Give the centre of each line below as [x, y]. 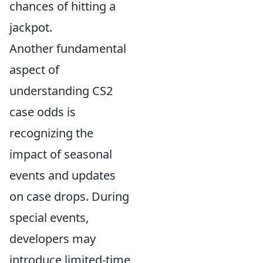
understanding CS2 [61, 91]
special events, [49, 218]
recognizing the [51, 133]
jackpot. [31, 27]
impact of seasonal [61, 154]
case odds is [43, 112]
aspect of [34, 70]
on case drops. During [69, 196]
